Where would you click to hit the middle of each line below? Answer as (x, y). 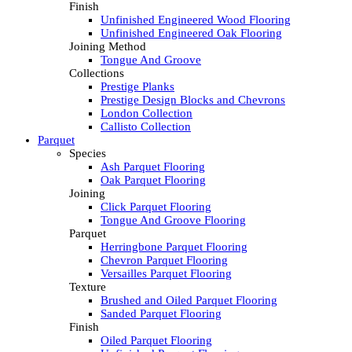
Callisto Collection (146, 127)
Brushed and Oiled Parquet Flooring (189, 301)
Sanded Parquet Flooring (161, 314)
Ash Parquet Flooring (153, 167)
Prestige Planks (137, 87)
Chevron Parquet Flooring (164, 260)
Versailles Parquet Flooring (166, 274)
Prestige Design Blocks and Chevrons (193, 100)
